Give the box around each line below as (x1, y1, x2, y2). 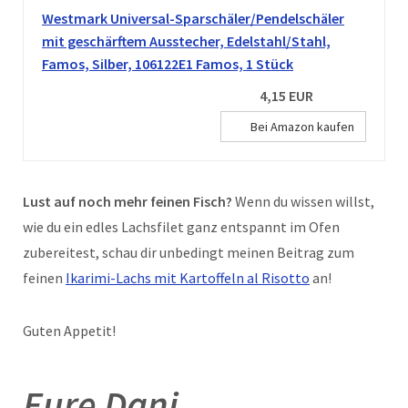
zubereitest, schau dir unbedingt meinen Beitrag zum (23, 242, 354, 261)
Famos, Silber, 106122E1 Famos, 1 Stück (42, 54, 293, 73)
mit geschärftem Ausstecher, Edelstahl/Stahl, (42, 31, 331, 50)
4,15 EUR (260, 86, 313, 105)
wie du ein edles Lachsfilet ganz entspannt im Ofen (23, 217, 340, 236)
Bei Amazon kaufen (250, 117, 354, 135)
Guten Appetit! (23, 321, 116, 340)
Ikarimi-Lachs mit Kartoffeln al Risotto (66, 268, 310, 287)
